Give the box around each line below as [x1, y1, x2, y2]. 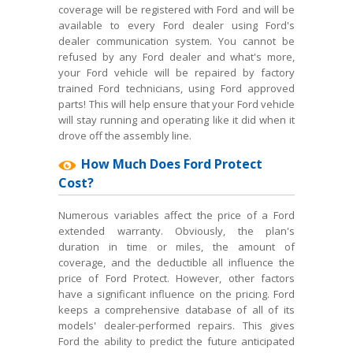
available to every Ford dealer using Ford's [58, 18, 295, 32]
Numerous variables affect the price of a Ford [58, 208, 295, 222]
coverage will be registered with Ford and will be [58, 2, 295, 17]
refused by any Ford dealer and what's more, [58, 50, 295, 64]
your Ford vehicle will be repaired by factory [58, 65, 295, 80]
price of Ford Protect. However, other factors [58, 271, 295, 285]
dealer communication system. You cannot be [58, 34, 295, 48]
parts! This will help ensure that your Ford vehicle [58, 97, 295, 111]
